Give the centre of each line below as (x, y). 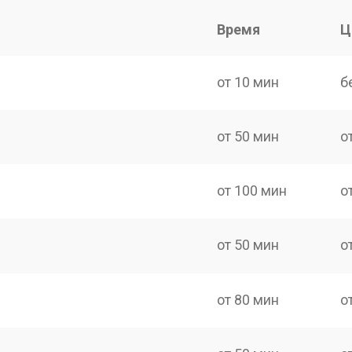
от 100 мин (252, 191)
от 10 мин (248, 82)
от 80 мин (248, 299)
